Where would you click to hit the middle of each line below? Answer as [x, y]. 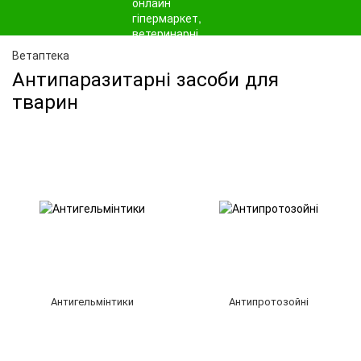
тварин [45, 100]
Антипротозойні [269, 301]
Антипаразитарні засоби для [145, 78]
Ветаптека [41, 55]
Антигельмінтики [92, 301]
